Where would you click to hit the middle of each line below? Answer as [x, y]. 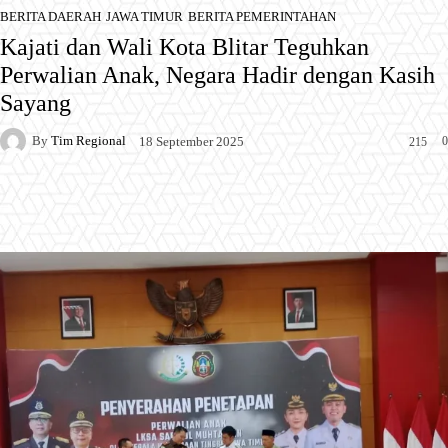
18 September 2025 [191, 141]
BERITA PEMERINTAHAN [262, 16]
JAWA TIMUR [144, 16]
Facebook [68, 204]
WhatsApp [376, 204]
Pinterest [257, 204]
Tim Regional [88, 140]
